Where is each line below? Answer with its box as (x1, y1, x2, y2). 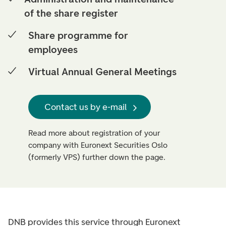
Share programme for (28, 29, 128, 41)
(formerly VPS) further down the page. (28, 152, 165, 162)
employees (28, 43, 78, 55)
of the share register (24, 7, 118, 19)
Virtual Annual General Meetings (28, 66, 177, 78)
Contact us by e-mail (44, 101, 127, 112)
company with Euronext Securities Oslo (28, 140, 167, 150)
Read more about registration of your (28, 128, 160, 138)
